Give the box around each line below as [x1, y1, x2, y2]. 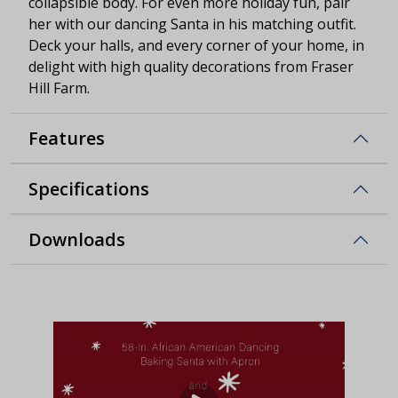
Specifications [28, 176, 149, 201]
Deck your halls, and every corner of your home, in [28, 35, 364, 55]
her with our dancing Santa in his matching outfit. [28, 13, 356, 34]
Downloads [28, 227, 125, 251]
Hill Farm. [28, 77, 90, 98]
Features [28, 125, 105, 150]
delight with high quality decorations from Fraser [28, 56, 354, 76]
